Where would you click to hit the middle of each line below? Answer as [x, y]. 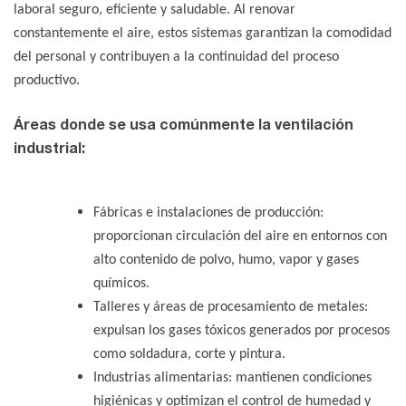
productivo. [47, 81]
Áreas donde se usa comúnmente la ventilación [184, 124]
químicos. [121, 284]
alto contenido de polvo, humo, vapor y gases [226, 261]
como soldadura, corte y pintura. [189, 355]
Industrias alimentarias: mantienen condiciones [232, 378]
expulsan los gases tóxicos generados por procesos [242, 331]
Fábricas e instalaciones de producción [207, 213]
